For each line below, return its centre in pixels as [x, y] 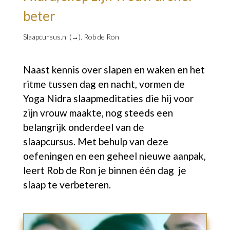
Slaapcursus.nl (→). [52, 36]
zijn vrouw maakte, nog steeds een [98, 112]
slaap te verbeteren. [68, 184]
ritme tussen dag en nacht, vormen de [104, 84]
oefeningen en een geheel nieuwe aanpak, [114, 156]
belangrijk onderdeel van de [83, 127]
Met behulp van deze [123, 141]
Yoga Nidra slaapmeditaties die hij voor [108, 98]
